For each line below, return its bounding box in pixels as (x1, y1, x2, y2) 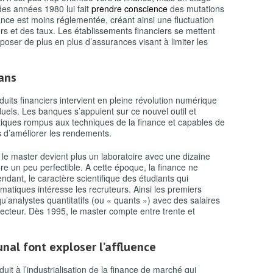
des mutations (168, 2, 224, 15)
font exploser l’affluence (20, 239, 156, 255)
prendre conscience (91, 2, 168, 15)
